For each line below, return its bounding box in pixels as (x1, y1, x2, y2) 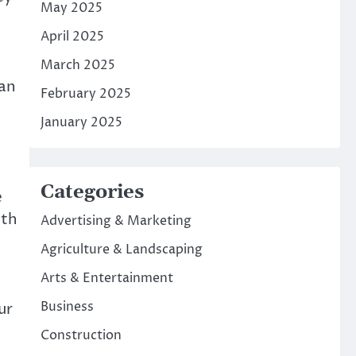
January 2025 (40, 114, 122, 131)
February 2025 (40, 85, 131, 103)
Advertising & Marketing (40, 212, 192, 230)
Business (40, 298, 94, 315)
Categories (40, 180, 144, 204)
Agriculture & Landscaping (40, 241, 203, 258)
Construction (40, 327, 122, 344)
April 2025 (40, 28, 104, 45)
